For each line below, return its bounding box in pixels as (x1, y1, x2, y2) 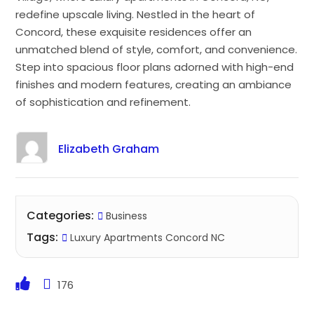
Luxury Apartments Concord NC (67, 230, 226, 245)
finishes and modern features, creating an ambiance (15, 76, 292, 92)
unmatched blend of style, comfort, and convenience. (15, 41, 298, 57)
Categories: (27, 207, 95, 224)
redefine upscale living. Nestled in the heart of (15, 6, 256, 22)
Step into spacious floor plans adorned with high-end (15, 59, 294, 74)
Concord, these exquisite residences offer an (15, 24, 252, 39)
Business (106, 208, 148, 223)
